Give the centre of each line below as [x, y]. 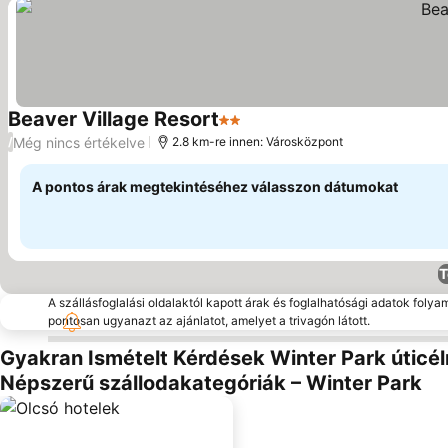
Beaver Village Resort [113, 119]
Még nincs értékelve [79, 142]
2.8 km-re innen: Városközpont [257, 141]
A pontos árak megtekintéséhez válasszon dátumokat [215, 186]
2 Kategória [262, 130]
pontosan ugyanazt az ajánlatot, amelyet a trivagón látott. [209, 320]
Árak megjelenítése [316, 130]
